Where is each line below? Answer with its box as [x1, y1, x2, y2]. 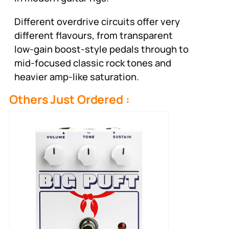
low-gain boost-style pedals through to [14, 42, 189, 56]
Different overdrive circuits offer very [14, 14, 180, 28]
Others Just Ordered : [9, 91, 130, 108]
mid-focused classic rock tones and [14, 56, 171, 70]
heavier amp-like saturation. [14, 70, 139, 83]
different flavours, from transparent [14, 28, 173, 42]
